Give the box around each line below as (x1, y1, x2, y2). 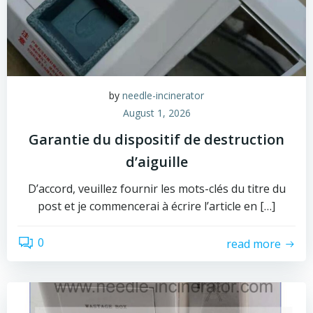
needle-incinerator (122, 89, 204, 102)
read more (226, 235, 281, 252)
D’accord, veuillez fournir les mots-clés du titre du (27, 181, 286, 196)
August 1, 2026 (122, 106, 191, 119)
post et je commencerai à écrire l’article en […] (38, 198, 275, 214)
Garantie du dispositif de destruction (29, 130, 284, 149)
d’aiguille (125, 152, 188, 171)
